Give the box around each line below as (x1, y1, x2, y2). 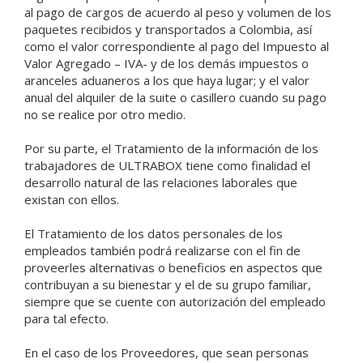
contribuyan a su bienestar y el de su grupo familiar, (24, 276, 311, 293)
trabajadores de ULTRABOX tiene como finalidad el (24, 157, 310, 173)
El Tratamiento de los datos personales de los (24, 225, 283, 241)
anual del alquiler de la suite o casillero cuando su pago (24, 89, 327, 105)
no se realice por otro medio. (24, 106, 186, 122)
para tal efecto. (24, 310, 109, 327)
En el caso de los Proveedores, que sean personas (24, 344, 309, 361)
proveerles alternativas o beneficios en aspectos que (24, 259, 322, 275)
